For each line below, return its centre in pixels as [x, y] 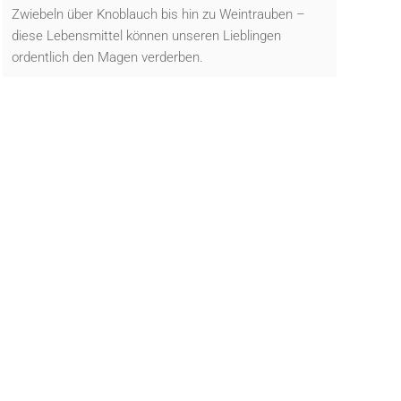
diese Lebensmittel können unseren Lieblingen [146, 35]
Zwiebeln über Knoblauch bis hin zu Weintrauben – [158, 14]
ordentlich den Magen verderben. [107, 57]
